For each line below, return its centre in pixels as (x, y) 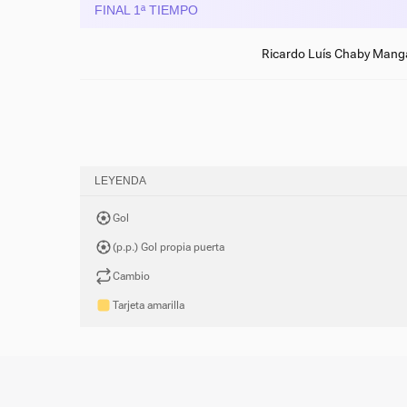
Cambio (131, 276)
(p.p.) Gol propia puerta (169, 247)
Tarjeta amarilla (149, 305)
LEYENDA (120, 181)
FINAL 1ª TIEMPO (146, 10)
